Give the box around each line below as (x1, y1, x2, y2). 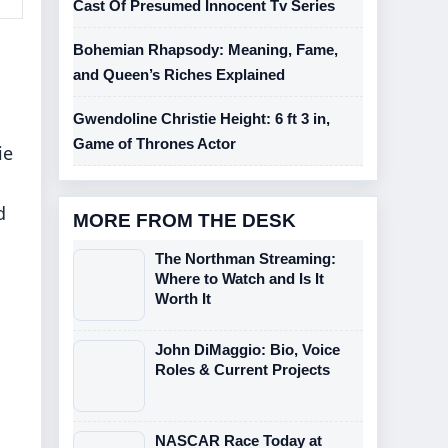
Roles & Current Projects (155, 361, 330, 378)
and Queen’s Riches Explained (73, 66, 285, 83)
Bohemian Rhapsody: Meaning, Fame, (73, 41, 338, 58)
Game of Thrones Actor (73, 135, 236, 152)
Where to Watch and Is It (155, 270, 324, 287)
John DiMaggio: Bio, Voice (155, 341, 340, 358)
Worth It (155, 290, 211, 307)
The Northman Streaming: (155, 250, 336, 267)
